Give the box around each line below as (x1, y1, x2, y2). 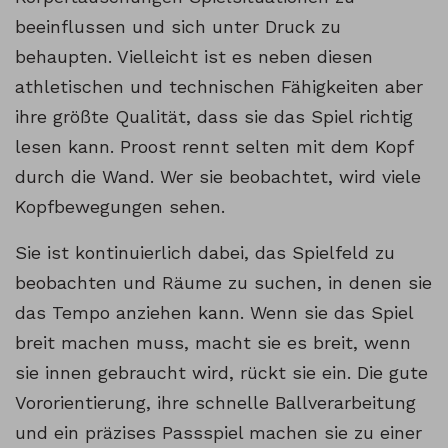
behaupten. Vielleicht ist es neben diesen (15, 45, 373, 67)
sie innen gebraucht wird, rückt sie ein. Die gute (15, 361, 428, 383)
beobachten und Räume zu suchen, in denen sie (15, 271, 432, 293)
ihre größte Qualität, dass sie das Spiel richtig (15, 105, 413, 127)
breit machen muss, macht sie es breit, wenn (15, 331, 411, 353)
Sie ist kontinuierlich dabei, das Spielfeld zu (15, 241, 395, 263)
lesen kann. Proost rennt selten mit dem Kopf (15, 135, 413, 157)
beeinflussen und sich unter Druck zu (15, 15, 341, 37)
